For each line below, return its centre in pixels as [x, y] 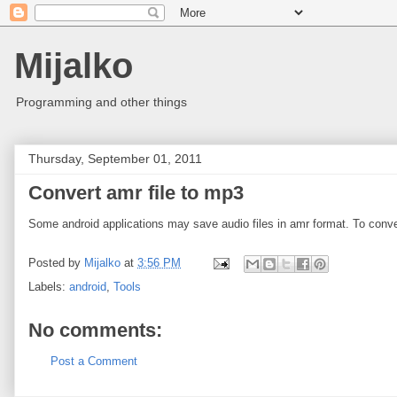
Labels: [49, 287]
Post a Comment [94, 361]
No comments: [95, 330]
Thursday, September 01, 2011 [115, 159]
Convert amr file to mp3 [136, 193]
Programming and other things [101, 102]
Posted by [56, 263]
